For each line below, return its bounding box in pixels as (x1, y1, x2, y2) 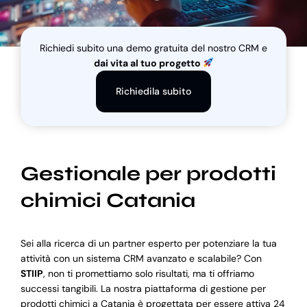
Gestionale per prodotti (20, 161, 276, 186)
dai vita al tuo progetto (93, 56, 203, 69)
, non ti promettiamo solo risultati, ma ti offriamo (42, 267, 254, 280)
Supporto (17, 83, 59, 96)
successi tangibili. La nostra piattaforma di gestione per (20, 282, 266, 295)
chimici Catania (20, 188, 195, 212)
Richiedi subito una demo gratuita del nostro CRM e (40, 41, 267, 54)
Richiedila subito (116, 84, 191, 97)
